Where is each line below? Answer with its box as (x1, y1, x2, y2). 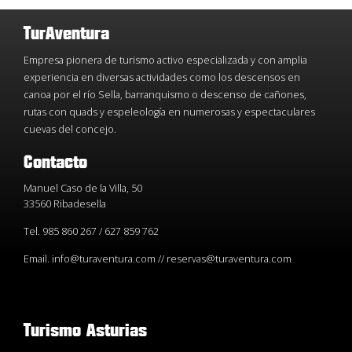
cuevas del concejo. (24, 123, 116, 137)
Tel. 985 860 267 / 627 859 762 (24, 225, 159, 239)
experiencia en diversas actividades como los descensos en (24, 71, 300, 85)
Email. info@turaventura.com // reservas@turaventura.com (24, 252, 291, 266)
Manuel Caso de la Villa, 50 (24, 181, 142, 196)
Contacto (24, 154, 87, 173)
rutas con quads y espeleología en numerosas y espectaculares (24, 105, 315, 119)
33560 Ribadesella (24, 197, 106, 211)
